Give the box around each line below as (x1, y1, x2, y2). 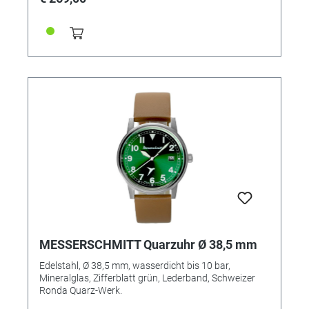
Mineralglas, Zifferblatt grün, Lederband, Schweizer (39, 272, 255, 283)
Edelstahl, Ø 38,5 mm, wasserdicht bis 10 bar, (39, 259, 230, 271)
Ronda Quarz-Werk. (39, 284, 122, 296)
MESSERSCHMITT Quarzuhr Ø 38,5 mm (39, 237, 257, 252)
